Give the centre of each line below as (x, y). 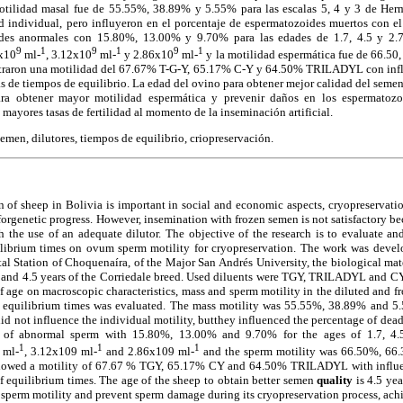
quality (336, 381)
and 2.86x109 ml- (148, 352)
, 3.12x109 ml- (61, 352)
